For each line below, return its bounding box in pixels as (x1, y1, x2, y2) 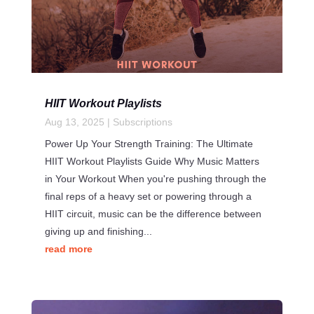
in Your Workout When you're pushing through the (44, 172, 266, 184)
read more (44, 243, 93, 254)
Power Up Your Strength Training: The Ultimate (44, 137, 253, 149)
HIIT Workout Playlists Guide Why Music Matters (44, 155, 259, 167)
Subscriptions (112, 116, 172, 128)
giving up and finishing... (44, 225, 152, 237)
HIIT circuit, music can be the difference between (44, 207, 261, 219)
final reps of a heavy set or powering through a (44, 190, 252, 202)
